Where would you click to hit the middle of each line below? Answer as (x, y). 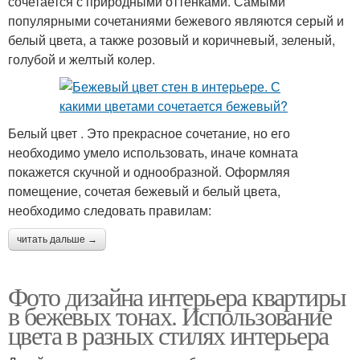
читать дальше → (57, 239)
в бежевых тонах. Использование (170, 315)
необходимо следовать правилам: (110, 210)
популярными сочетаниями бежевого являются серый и (176, 20)
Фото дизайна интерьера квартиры (177, 296)
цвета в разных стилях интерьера (168, 334)
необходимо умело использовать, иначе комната (153, 152)
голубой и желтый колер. (82, 59)
